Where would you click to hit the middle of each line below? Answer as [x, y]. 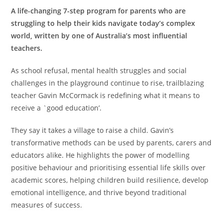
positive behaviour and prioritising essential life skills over [109, 167]
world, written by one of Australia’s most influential [99, 36]
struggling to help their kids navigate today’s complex [103, 23]
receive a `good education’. [56, 108]
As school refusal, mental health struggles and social [99, 70]
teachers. [27, 48]
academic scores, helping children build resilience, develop [110, 180]
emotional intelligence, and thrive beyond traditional [99, 192]
